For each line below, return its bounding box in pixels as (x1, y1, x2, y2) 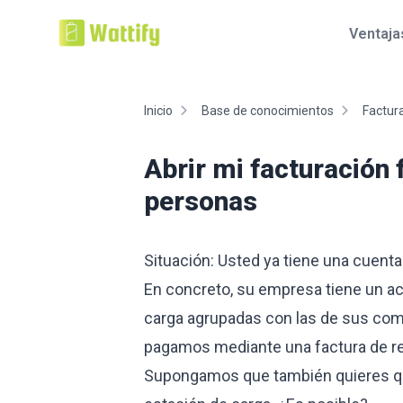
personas (144, 185, 257, 217)
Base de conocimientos (201, 103, 334, 118)
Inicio (144, 103, 173, 118)
